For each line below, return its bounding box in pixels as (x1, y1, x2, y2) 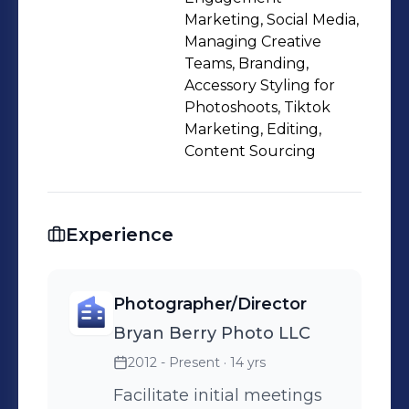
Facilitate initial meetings (113, 385, 322, 405)
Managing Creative (184, 33, 321, 50)
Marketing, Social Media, (184, 11, 359, 28)
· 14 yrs (220, 354, 266, 371)
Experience (66, 224, 173, 246)
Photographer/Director (113, 294, 307, 314)
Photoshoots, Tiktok (184, 99, 330, 116)
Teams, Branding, (184, 55, 309, 72)
